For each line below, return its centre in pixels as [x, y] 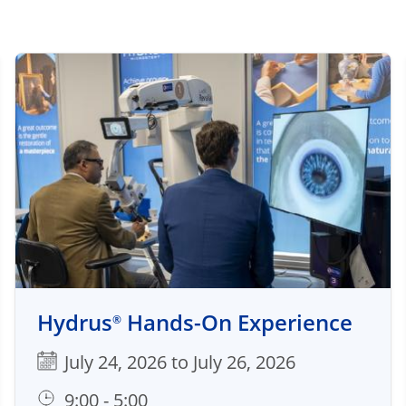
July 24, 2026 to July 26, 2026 [180, 362]
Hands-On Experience [237, 322]
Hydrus [75, 322]
